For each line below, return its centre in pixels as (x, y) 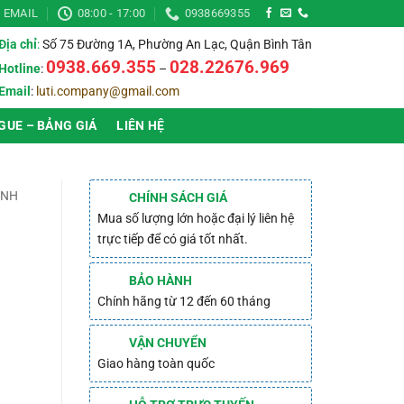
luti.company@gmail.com (108, 91)
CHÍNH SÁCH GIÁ (178, 198)
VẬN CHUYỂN (167, 343)
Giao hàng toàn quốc (156, 364)
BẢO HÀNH (160, 281)
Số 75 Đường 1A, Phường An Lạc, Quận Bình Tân (176, 44)
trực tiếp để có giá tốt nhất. (172, 239)
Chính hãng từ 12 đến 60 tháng (184, 302)
